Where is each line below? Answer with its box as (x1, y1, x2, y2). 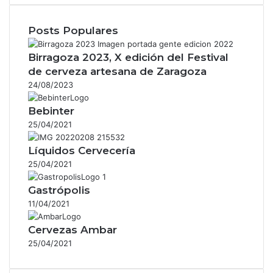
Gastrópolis (28, 183, 90, 196)
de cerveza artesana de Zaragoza (28, 65, 207, 77)
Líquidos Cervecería (28, 144, 135, 157)
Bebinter (28, 104, 74, 117)
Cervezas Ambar (28, 223, 117, 236)
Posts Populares (28, 24, 118, 37)
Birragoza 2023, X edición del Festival (28, 51, 229, 63)
